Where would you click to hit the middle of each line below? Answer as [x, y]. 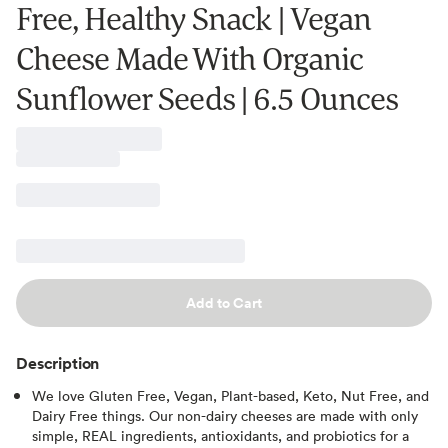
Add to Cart [224, 302]
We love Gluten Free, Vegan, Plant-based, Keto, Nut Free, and [230, 395]
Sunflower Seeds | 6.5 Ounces [207, 98]
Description [58, 362]
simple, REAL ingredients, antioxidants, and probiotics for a [220, 435]
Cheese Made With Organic [189, 58]
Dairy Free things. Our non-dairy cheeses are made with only [225, 415]
